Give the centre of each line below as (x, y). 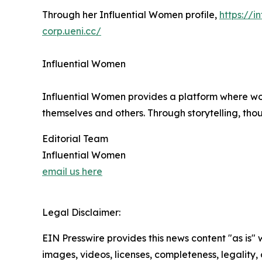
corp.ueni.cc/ (72, 31)
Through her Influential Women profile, (131, 15)
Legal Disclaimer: (81, 213)
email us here (72, 172)
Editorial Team (75, 139)
